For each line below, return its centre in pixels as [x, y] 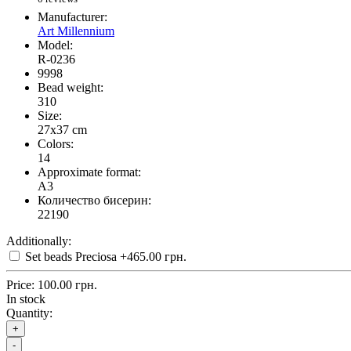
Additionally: [39, 241]
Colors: [56, 144]
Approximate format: [89, 172]
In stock [26, 299]
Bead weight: [71, 88]
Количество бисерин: [94, 201]
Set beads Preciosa [71, 257]
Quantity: [29, 313]
